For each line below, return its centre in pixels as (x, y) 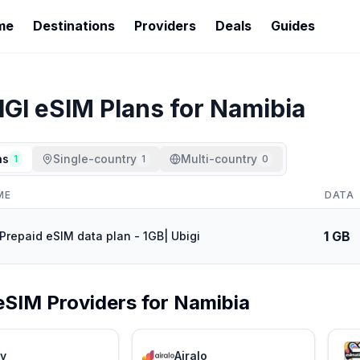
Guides (292, 26)
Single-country (95, 159)
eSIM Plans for (119, 108)
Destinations (74, 26)
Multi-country (219, 159)
